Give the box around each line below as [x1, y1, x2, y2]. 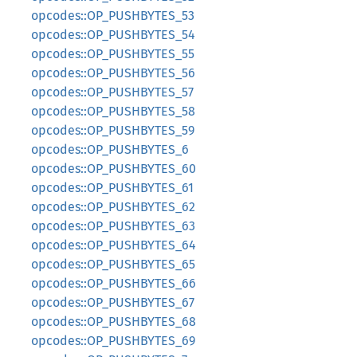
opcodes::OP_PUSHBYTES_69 [31, 333, 195, 348]
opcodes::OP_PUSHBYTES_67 [31, 295, 194, 310]
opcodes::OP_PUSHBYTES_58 [31, 104, 195, 119]
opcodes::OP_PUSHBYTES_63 [31, 218, 195, 233]
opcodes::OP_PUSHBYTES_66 [31, 276, 196, 291]
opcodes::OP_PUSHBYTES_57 [31, 84, 194, 100]
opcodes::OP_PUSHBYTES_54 [31, 27, 195, 42]
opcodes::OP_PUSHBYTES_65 [31, 257, 195, 272]
